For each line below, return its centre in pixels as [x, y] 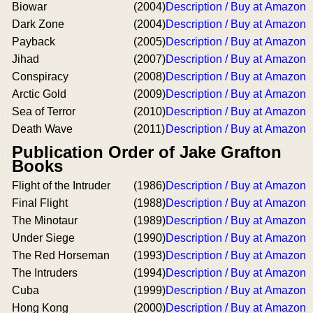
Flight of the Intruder [61, 185]
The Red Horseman [61, 255]
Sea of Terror [44, 111]
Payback [34, 42]
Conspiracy [40, 77]
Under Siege [43, 238]
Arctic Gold [39, 94]
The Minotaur [45, 220]
